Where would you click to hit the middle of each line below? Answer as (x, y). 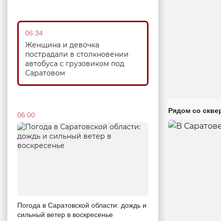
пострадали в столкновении (77, 54)
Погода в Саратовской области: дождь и (82, 205)
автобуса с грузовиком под (75, 63)
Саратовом (45, 73)
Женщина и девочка (62, 45)
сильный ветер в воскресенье (65, 215)
